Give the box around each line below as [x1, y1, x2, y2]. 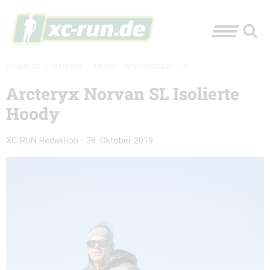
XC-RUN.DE [6, 63, 40, 71]
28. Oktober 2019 [86, 136, 153, 146]
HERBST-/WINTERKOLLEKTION [95, 63, 189, 71]
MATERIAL [52, 63, 83, 71]
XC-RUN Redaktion [6, 136, 78, 146]
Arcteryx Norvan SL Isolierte [6, 83, 239, 105]
